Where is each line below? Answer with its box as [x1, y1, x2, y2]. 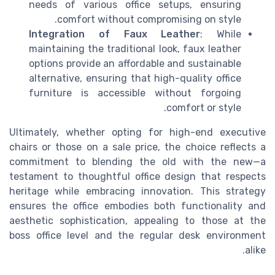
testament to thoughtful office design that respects [9, 170, 266, 182]
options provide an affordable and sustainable [29, 57, 241, 69]
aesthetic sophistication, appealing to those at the [9, 214, 266, 227]
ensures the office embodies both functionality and [9, 199, 266, 212]
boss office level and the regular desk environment [9, 229, 266, 241]
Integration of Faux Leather [29, 28, 201, 40]
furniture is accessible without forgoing [29, 87, 241, 99]
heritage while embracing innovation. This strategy [9, 185, 266, 197]
